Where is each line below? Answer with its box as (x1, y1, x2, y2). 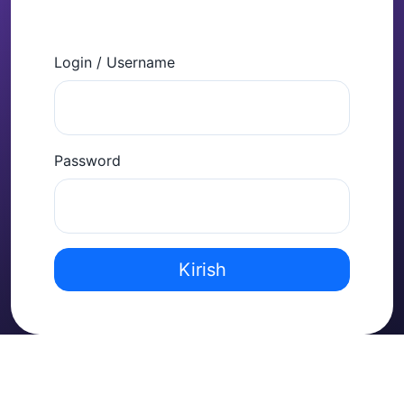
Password (54, 151, 121, 170)
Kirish (178, 258, 226, 280)
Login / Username (54, 53, 175, 72)
